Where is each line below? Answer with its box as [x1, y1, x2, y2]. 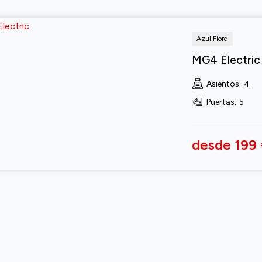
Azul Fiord [196, 34, 228, 43]
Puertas [206, 96, 235, 107]
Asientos [206, 78, 239, 89]
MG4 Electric [191, 53, 260, 67]
